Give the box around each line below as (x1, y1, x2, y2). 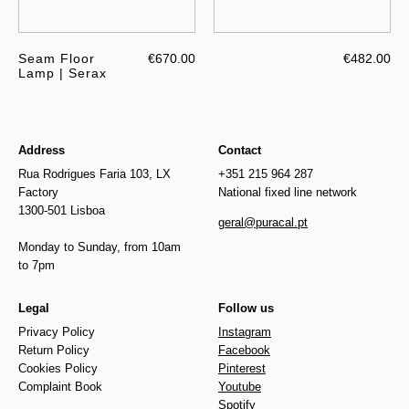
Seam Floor (18, 51, 95, 67)
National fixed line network (218, 185, 357, 200)
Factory (18, 185, 58, 200)
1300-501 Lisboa (18, 204, 105, 218)
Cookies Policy (18, 362, 98, 376)
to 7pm (18, 258, 55, 273)
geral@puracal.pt (218, 215, 308, 230)
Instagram (218, 325, 271, 340)
